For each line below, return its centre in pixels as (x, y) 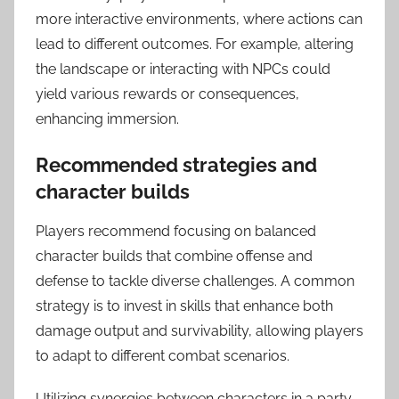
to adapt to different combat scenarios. (163, 356)
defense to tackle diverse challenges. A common (195, 281)
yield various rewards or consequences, (167, 94)
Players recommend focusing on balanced (176, 232)
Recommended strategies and (176, 164)
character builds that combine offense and (174, 256)
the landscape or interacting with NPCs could (183, 69)
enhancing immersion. (107, 118)
